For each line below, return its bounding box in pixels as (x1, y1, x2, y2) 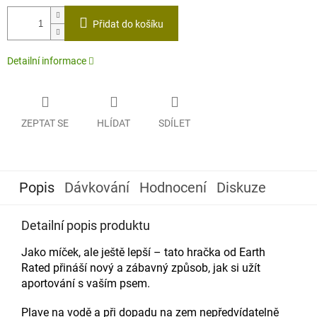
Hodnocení (139, 178, 207, 196)
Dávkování (64, 178, 129, 196)
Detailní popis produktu (21, 217, 150, 233)
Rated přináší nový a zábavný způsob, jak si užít (21, 260, 260, 275)
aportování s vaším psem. (21, 276, 150, 290)
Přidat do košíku (93, 18, 163, 30)
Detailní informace (7, 55, 86, 67)
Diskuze (217, 178, 266, 196)
